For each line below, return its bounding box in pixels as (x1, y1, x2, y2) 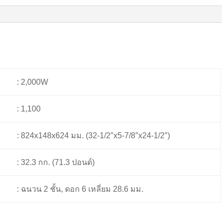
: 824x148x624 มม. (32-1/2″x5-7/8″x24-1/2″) (16, 131, 170, 140)
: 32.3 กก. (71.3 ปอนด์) (16, 158, 95, 166)
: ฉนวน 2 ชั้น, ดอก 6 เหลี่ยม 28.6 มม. (16, 185, 143, 193)
